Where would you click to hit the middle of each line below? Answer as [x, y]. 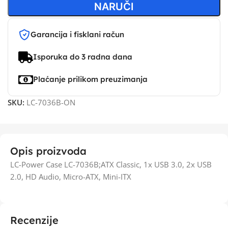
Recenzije [34, 220]
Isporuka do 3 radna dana [82, 57]
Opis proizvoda [48, 151]
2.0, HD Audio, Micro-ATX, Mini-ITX [71, 177]
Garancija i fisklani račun [77, 34]
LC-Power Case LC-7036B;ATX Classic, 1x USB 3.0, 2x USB [111, 164]
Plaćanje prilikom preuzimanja [90, 79]
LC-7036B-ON [51, 102]
